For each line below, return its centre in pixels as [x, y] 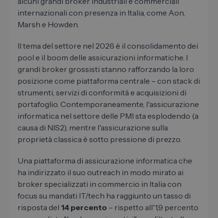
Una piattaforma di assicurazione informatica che [105, 161]
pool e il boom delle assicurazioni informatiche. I [103, 58]
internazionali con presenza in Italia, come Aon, [101, 13]
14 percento [84, 208]
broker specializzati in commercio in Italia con [100, 184]
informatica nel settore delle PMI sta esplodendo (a [108, 116]
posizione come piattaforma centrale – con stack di [109, 81]
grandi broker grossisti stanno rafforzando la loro [106, 69]
